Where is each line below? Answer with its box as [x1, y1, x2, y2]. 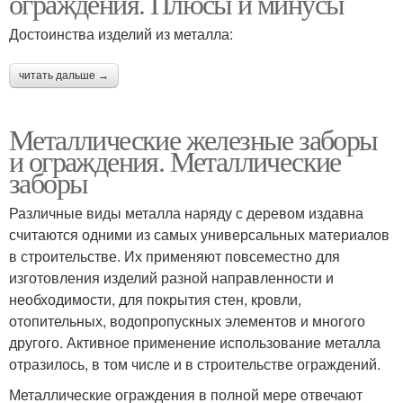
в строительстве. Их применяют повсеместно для [9, 245, 340, 266]
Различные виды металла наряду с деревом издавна [9, 201, 363, 223]
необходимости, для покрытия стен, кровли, [9, 288, 301, 309]
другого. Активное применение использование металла [9, 331, 381, 353]
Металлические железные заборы [9, 119, 378, 158]
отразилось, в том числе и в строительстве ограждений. [9, 353, 381, 374]
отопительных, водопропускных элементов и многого [9, 309, 365, 331]
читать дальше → [19, 68, 109, 82]
